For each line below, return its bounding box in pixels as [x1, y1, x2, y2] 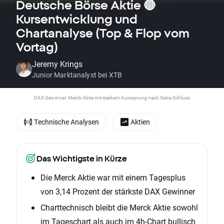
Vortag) [16, 40, 58, 54]
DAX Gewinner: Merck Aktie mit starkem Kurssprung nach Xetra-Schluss [34, 94, 190, 101]
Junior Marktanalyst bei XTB [32, 70, 122, 79]
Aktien [130, 117, 150, 126]
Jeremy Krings [32, 58, 82, 69]
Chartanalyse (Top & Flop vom [16, 26, 189, 40]
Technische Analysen [34, 117, 99, 126]
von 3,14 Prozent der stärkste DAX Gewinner [40, 186, 197, 197]
